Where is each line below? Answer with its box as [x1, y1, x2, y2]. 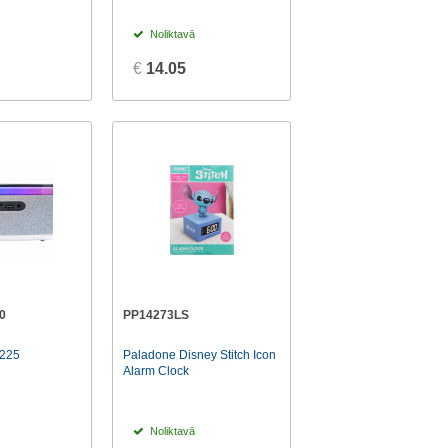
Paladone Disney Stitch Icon [123, 348, 277, 363]
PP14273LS [123, 307, 190, 322]
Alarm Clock [123, 364, 190, 379]
